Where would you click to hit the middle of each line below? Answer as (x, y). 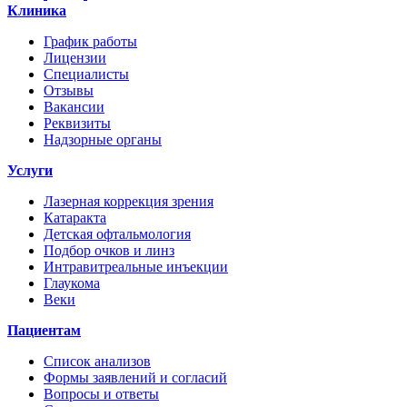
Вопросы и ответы (101, 394)
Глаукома (72, 283)
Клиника (37, 11)
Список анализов (97, 362)
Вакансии (74, 107)
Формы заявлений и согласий (135, 378)
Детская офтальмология (117, 234)
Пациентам (44, 331)
